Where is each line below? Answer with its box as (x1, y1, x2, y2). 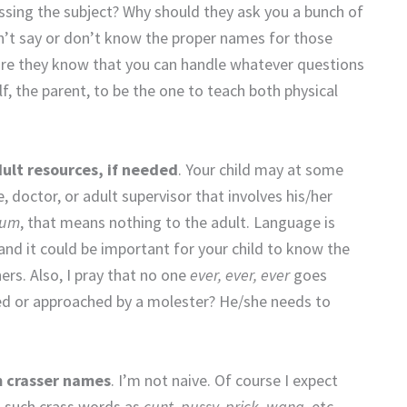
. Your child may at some (178, 159, 343, 181)
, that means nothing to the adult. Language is (20, 212, 335, 233)
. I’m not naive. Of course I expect (111, 369, 338, 391)
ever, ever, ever (190, 264, 290, 286)
